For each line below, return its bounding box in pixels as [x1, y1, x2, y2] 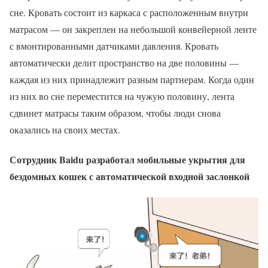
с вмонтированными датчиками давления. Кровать [10, 39, 218, 53]
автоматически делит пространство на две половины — [10, 56, 239, 69]
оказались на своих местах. [10, 123, 120, 136]
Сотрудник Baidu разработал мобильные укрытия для [10, 152, 245, 166]
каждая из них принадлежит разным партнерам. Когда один [10, 73, 254, 86]
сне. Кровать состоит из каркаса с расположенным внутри [10, 6, 248, 19]
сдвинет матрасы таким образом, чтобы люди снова [10, 106, 221, 120]
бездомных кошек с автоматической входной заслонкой [10, 169, 249, 183]
